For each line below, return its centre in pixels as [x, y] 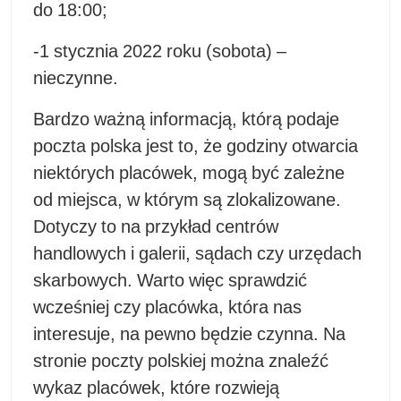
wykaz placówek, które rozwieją [156, 388]
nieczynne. [76, 78]
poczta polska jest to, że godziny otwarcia [196, 146]
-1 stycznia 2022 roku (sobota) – [160, 51]
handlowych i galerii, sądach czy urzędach [197, 254]
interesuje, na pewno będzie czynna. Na [189, 334]
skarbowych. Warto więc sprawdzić [170, 281]
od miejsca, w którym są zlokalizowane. [187, 200]
